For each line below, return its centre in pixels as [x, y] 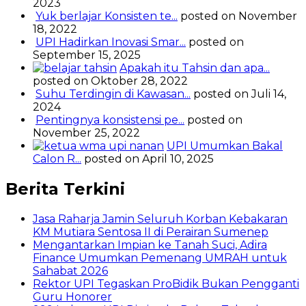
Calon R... [57, 159]
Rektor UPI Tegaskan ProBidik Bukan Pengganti [166, 284]
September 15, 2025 [87, 55]
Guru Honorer [72, 297]
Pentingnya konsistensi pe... [110, 120]
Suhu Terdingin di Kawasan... [113, 94]
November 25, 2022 [86, 133]
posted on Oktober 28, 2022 [110, 81]
